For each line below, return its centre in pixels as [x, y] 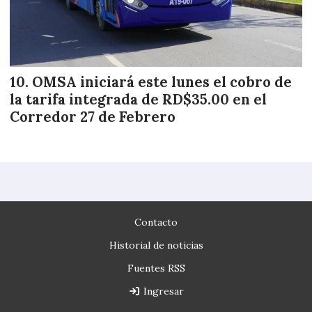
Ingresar [162, 291]
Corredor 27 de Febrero [93, 117]
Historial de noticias [156, 245]
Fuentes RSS [156, 268]
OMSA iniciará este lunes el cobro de [162, 82]
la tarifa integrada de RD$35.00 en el [138, 99]
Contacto [156, 223]
